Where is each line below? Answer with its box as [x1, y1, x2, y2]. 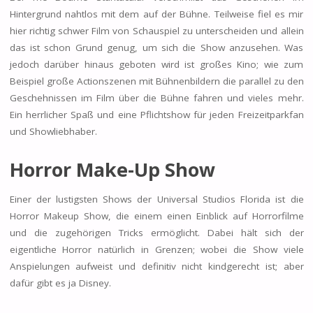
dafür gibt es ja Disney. [9, 276, 114, 289]
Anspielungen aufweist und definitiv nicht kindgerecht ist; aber [9, 259, 304, 272]
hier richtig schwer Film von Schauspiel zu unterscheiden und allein [9, 24, 304, 38]
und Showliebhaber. [9, 125, 103, 138]
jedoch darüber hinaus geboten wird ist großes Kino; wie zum [9, 58, 304, 71]
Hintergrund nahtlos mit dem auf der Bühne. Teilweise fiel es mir [9, 8, 304, 21]
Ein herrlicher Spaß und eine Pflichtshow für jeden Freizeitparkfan [9, 108, 304, 122]
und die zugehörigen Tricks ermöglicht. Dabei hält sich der [9, 226, 304, 239]
